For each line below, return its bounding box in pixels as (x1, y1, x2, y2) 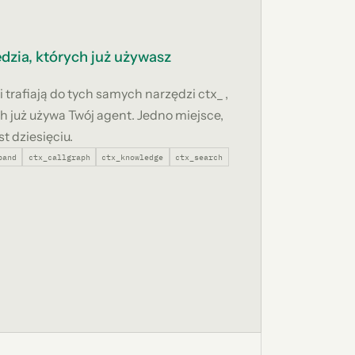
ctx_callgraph (28, 151, 90, 162)
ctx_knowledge (101, 151, 164, 162)
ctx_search (175, 151, 223, 162)
